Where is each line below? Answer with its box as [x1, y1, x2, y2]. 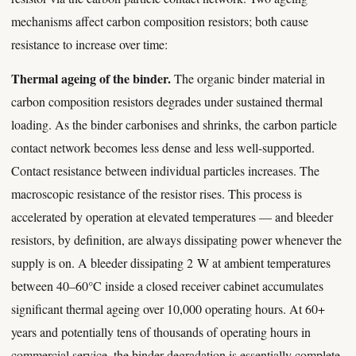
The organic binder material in [171, 70, 325, 87]
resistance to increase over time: [11, 36, 168, 52]
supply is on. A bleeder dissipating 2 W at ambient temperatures [11, 254, 331, 271]
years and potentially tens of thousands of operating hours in [11, 323, 311, 340]
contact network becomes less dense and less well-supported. [11, 139, 315, 156]
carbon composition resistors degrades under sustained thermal [11, 93, 323, 110]
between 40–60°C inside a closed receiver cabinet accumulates [11, 277, 323, 294]
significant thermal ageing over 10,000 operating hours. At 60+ [11, 300, 325, 317]
